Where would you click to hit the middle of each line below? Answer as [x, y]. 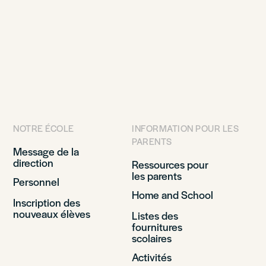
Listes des [155, 215]
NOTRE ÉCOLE [44, 128]
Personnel [36, 181]
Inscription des [47, 202]
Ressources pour [170, 164]
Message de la [46, 151]
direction [33, 162]
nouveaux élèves [52, 213]
